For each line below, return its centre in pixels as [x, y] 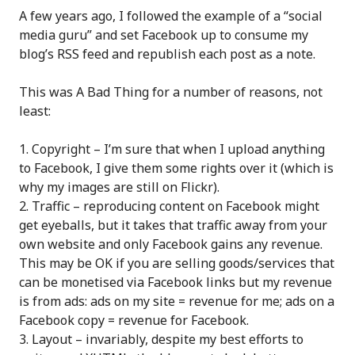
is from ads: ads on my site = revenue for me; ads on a [177, 301]
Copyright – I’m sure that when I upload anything [178, 149]
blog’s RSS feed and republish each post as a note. [167, 53]
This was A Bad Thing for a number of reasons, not [171, 92]
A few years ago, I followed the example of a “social [171, 15]
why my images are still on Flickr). [119, 187]
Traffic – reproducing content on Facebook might [176, 206]
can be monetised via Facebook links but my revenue [176, 282]
